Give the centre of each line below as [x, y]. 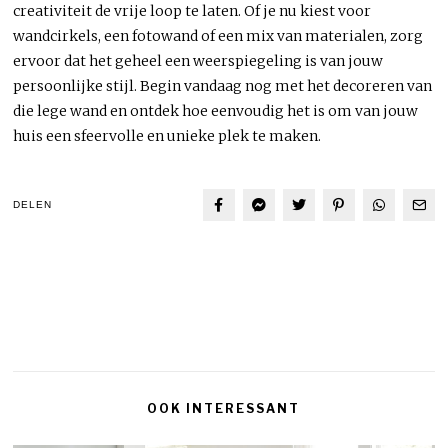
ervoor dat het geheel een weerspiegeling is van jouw [198, 60]
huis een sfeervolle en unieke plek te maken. [167, 135]
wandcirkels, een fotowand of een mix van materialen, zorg [218, 35]
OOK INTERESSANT [224, 408]
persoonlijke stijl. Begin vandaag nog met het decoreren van [223, 85]
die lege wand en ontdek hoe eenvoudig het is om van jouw [216, 110]
